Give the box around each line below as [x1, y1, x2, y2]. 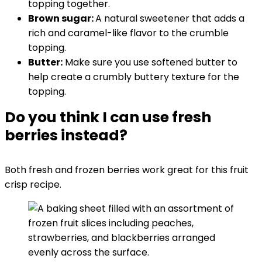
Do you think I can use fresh [5, 107, 211, 127]
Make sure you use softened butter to [63, 56, 237, 69]
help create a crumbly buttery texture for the [28, 70, 239, 84]
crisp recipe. [5, 178, 61, 191]
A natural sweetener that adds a [95, 12, 244, 25]
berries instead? [5, 125, 127, 146]
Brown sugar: [28, 12, 95, 25]
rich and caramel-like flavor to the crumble [28, 26, 229, 40]
